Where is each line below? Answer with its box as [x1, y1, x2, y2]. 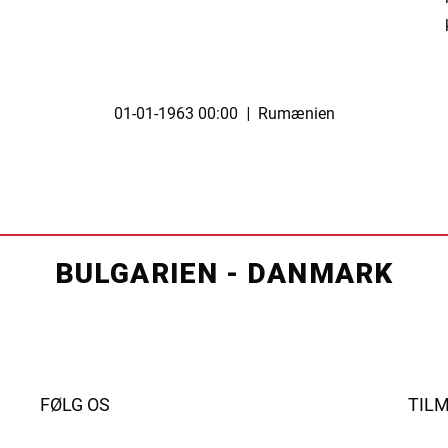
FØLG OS [39, 393, 110, 415]
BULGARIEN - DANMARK [55, 256, 393, 290]
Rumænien [249, 104, 335, 124]
